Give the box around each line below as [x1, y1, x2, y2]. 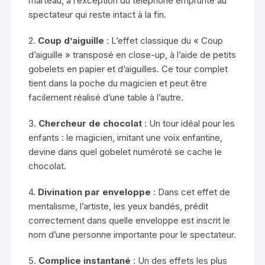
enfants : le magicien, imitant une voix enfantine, [28, 132, 223, 144]
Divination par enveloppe [38, 186, 151, 198]
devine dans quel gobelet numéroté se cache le [28, 146, 222, 158]
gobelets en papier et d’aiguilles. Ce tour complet [28, 63, 228, 75]
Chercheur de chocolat [38, 118, 143, 130]
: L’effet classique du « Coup [104, 35, 224, 47]
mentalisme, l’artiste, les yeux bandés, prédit [28, 201, 209, 212]
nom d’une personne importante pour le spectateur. [28, 229, 237, 241]
